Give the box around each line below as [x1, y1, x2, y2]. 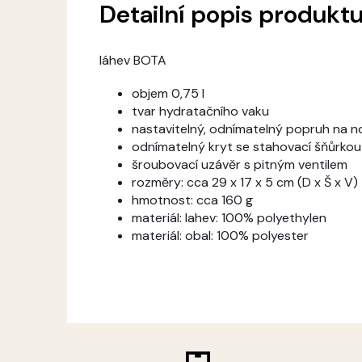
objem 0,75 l [132, 85, 204, 103]
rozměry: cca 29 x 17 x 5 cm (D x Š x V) [132, 174, 358, 192]
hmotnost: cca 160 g [132, 192, 253, 209]
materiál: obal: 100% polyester [132, 227, 309, 245]
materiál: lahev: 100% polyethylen [132, 209, 326, 227]
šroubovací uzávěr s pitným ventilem [132, 156, 347, 174]
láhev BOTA [99, 52, 166, 69]
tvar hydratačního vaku [132, 103, 269, 120]
